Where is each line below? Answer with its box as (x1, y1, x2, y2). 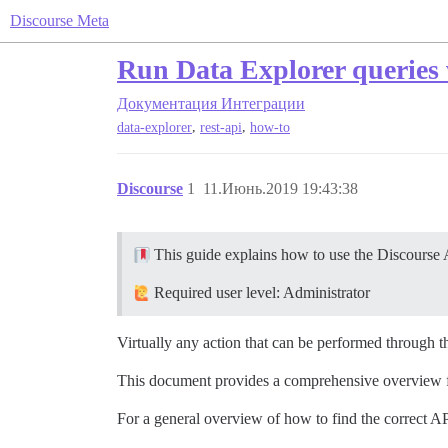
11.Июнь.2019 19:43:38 (203, 180, 358, 198)
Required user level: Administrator (150, 284, 370, 302)
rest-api (200, 120, 242, 136)
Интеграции (221, 95, 305, 112)
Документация (117, 95, 217, 112)
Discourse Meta (10, 12, 109, 29)
